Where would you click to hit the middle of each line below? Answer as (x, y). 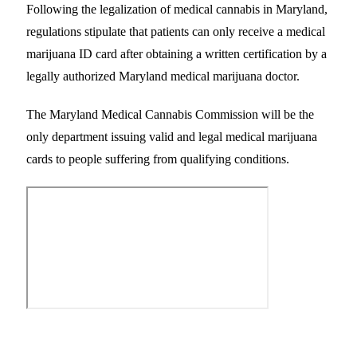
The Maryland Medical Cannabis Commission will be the (170, 114)
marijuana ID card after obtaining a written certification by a (177, 53)
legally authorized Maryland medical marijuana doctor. (163, 76)
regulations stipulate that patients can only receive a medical (176, 31)
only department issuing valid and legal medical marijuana (172, 136)
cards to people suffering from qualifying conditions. (158, 159)
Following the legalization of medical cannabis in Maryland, (177, 9)
